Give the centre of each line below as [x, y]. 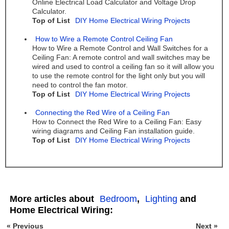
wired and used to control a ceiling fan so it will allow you [123, 67]
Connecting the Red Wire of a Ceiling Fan [102, 113]
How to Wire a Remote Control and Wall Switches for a [120, 49]
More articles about [53, 199]
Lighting [161, 199]
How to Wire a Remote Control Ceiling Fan [104, 39]
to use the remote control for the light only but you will [118, 76]
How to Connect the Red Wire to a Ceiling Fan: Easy [117, 122]
